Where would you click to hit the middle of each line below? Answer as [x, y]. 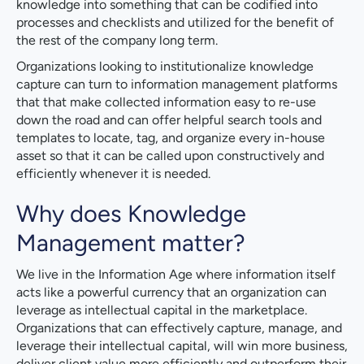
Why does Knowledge [131, 214]
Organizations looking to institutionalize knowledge [165, 67]
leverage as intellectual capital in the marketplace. [162, 310]
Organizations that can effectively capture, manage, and [179, 328]
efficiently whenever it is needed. [113, 174]
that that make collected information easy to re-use [166, 102]
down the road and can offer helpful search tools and [169, 120]
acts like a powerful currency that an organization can [171, 292]
